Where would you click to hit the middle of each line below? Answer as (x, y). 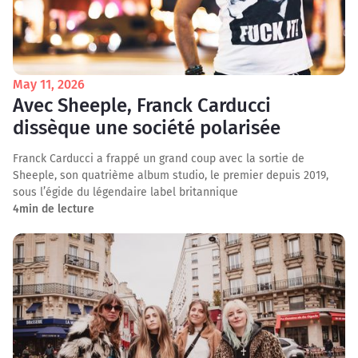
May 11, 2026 (49, 84)
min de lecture (57, 209)
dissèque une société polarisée (147, 128)
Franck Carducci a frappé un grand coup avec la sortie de (159, 159)
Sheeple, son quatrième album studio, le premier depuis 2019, (171, 175)
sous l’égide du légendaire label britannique (125, 192)
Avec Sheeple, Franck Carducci (142, 105)
